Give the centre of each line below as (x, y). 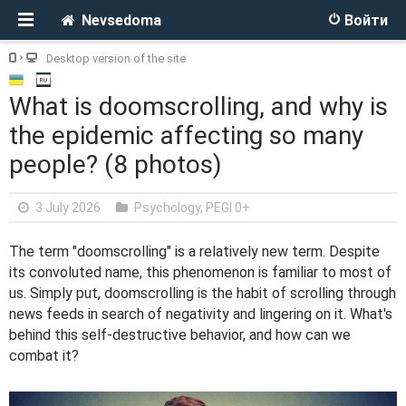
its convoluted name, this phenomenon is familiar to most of (200, 272)
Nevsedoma (121, 20)
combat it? (44, 356)
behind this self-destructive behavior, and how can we (180, 335)
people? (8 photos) (116, 164)
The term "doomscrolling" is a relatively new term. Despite (194, 251)
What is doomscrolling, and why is (198, 106)
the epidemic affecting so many (186, 135)
